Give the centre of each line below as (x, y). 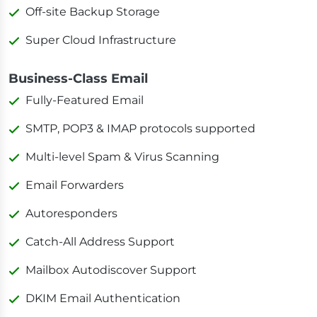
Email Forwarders (75, 185)
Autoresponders (71, 213)
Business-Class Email (78, 78)
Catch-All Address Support (100, 241)
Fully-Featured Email (85, 100)
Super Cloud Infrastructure (101, 40)
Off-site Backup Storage (93, 11)
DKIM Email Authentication (103, 298)
